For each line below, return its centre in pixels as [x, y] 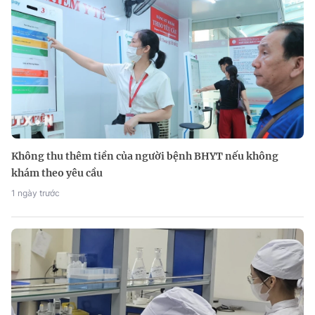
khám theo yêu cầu [57, 173]
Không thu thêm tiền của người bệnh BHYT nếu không [145, 156]
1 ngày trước [36, 193]
